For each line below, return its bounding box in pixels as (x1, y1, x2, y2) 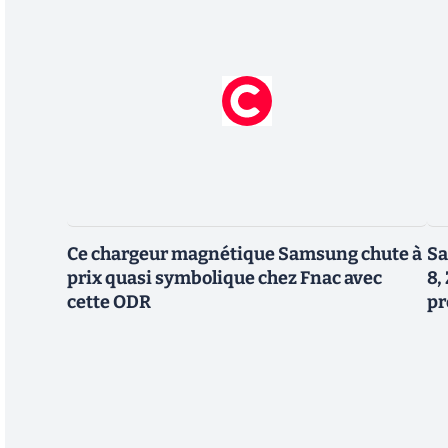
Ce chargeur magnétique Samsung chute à (67, 243, 422, 266)
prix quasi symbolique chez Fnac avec (67, 267, 382, 290)
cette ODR (67, 291, 151, 314)
